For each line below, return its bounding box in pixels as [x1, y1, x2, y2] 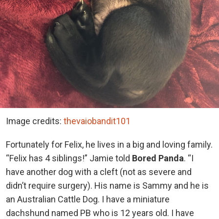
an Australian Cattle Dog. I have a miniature [6, 194, 170, 205]
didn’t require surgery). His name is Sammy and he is [6, 180, 209, 191]
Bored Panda [132, 153, 184, 164]
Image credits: [6, 116, 64, 127]
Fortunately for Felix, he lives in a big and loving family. [6, 139, 213, 150]
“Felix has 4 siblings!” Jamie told [6, 153, 132, 164]
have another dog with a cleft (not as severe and [6, 167, 192, 177]
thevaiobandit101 [64, 116, 131, 127]
